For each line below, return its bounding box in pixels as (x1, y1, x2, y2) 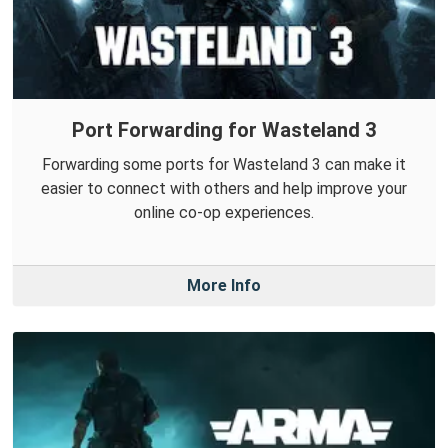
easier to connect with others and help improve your (41, 179, 407, 199)
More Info (187, 276, 261, 296)
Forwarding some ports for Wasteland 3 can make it (42, 155, 406, 175)
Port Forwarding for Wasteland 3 (72, 118, 376, 143)
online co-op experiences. (134, 203, 314, 223)
